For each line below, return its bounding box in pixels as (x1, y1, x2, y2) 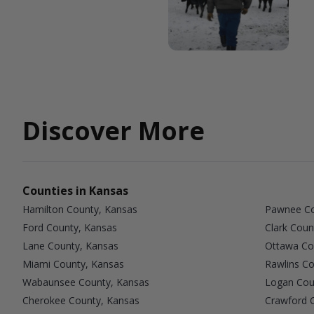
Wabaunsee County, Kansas (22, 275, 149, 289)
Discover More (22, 113, 205, 148)
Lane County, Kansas (22, 238, 118, 252)
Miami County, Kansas (22, 257, 124, 271)
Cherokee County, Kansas (22, 293, 139, 307)
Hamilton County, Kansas (22, 202, 137, 216)
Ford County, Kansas (22, 220, 117, 234)
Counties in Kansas (22, 182, 128, 198)
